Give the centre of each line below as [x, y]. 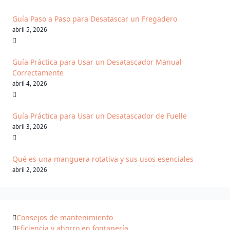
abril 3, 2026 [30, 127]
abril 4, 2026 [30, 84]
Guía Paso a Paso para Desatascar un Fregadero [95, 19]
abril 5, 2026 [30, 30]
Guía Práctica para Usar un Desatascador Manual [97, 62]
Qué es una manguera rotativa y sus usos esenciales [103, 159]
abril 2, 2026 [30, 170]
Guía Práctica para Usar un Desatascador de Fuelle [100, 116]
